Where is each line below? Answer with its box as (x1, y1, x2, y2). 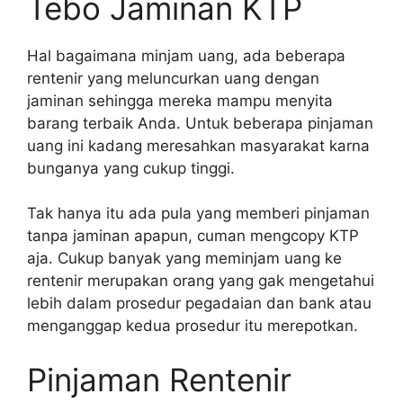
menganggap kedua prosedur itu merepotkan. (27, 317, 358, 336)
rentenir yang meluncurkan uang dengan (27, 68, 319, 87)
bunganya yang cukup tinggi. (27, 158, 235, 177)
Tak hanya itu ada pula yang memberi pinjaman (27, 204, 370, 223)
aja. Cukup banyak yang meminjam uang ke (27, 249, 342, 268)
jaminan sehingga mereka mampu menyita (27, 91, 333, 110)
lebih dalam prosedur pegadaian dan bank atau (27, 294, 372, 313)
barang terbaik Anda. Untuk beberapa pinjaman (27, 113, 373, 132)
